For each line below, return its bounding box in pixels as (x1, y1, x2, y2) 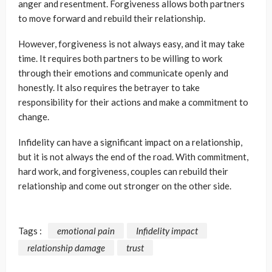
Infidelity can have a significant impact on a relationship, (18, 137, 242, 148)
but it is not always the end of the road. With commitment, (18, 151, 248, 163)
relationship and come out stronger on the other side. (18, 180, 231, 192)
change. (18, 111, 49, 123)
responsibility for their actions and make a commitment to (18, 97, 248, 108)
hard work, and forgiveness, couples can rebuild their (18, 166, 228, 177)
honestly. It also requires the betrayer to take (18, 82, 200, 93)
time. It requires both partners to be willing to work (18, 53, 222, 64)
